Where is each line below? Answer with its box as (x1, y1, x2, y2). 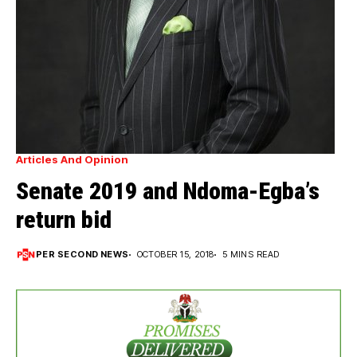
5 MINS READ (222, 249, 280, 261)
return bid (16, 206, 112, 234)
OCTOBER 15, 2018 (136, 249, 214, 261)
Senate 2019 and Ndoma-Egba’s (16, 177, 320, 206)
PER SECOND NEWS (36, 249, 129, 261)
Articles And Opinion (16, 153, 128, 167)
